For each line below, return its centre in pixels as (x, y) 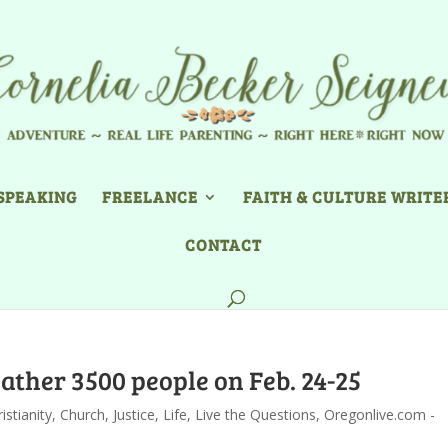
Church (82, 414)
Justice (134, 414)
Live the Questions (255, 414)
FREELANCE (149, 196)
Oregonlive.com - (379, 414)
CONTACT (223, 244)
